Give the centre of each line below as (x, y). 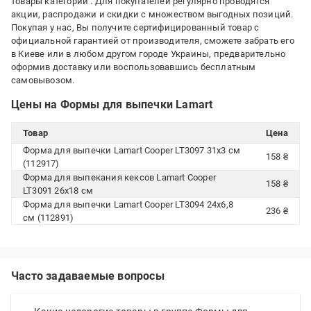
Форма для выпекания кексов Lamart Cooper (119, 177)
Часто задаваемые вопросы (88, 276)
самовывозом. (43, 80)
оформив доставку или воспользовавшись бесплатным (134, 67)
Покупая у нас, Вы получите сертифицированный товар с (135, 27)
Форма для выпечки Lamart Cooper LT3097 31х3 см (132, 150)
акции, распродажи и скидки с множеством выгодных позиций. (152, 14)
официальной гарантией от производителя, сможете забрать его (153, 41)
